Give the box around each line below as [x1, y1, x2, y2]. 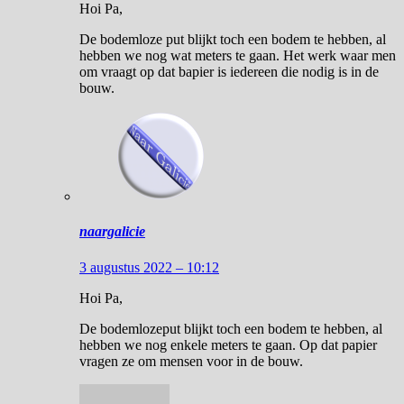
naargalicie [79, 224, 145, 240]
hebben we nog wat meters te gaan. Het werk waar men [79, 48, 396, 64]
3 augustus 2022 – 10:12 [79, 259, 219, 275]
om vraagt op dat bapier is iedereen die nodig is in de [79, 64, 379, 80]
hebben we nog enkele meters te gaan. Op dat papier [79, 336, 377, 353]
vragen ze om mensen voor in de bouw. [79, 353, 303, 369]
